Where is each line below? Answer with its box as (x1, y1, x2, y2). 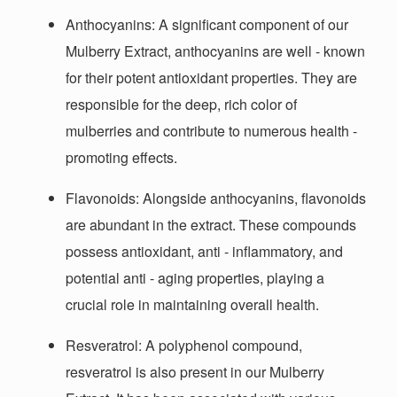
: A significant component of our (152, 14, 349, 35)
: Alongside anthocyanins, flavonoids (136, 188, 367, 209)
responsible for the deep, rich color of (66, 94, 298, 115)
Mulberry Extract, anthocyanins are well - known (66, 41, 366, 62)
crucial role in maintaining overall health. (66, 294, 320, 315)
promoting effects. (66, 147, 178, 168)
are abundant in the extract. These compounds (66, 214, 357, 236)
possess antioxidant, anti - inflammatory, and (66, 241, 344, 262)
